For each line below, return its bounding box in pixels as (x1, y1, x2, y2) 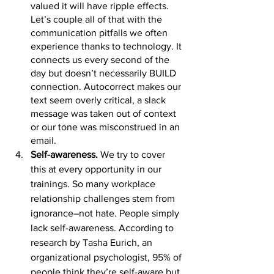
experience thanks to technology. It (31, 41, 184, 51)
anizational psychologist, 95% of (45, 252, 184, 262)
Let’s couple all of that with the (31, 14, 165, 24)
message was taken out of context (31, 108, 179, 119)
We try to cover (98, 149, 168, 160)
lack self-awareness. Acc (31, 223, 135, 233)
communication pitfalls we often (31, 28, 170, 38)
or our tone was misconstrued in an (31, 122, 182, 132)
